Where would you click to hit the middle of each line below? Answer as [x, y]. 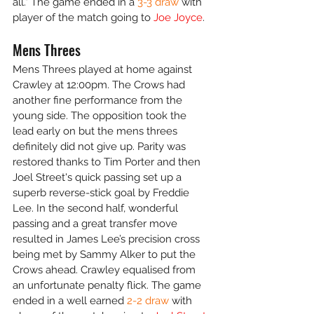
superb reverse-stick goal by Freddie [102, 193]
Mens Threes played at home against [104, 69]
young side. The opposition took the [101, 116]
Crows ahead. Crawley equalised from [105, 270]
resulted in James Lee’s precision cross [108, 239]
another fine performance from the [99, 100]
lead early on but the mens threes [96, 131]
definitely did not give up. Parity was [101, 146]
